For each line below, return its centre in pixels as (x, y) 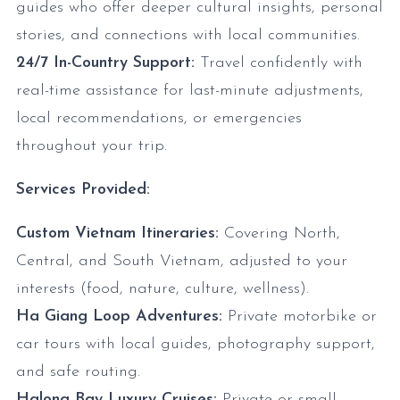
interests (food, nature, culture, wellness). (162, 289)
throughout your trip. (92, 146)
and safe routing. (78, 372)
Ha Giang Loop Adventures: (119, 317)
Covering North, (279, 234)
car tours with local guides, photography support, (196, 345)
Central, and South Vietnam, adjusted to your (182, 262)
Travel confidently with (279, 63)
